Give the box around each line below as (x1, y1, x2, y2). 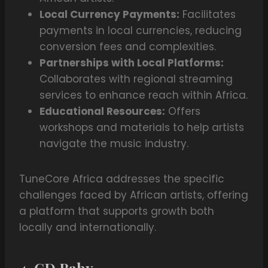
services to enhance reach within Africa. (39, 88, 248, 103)
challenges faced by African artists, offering (19, 188, 248, 203)
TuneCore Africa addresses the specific (19, 172, 224, 187)
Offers (165, 104, 200, 119)
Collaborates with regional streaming (39, 72, 233, 87)
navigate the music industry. (39, 136, 188, 151)
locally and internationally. (19, 220, 156, 235)
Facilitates (179, 7, 236, 22)
